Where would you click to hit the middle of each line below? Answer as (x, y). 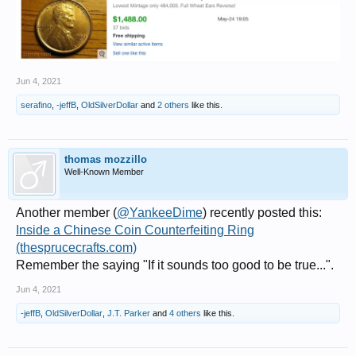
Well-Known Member (104, 171)
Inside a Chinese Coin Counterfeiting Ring (135, 230)
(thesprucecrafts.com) (76, 247)
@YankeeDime (160, 212)
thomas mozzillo (106, 159)
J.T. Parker (129, 313)
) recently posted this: (262, 212)
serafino (36, 104)
